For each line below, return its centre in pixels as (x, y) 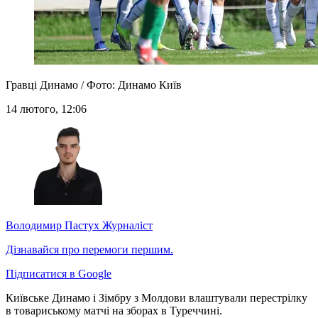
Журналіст (126, 226)
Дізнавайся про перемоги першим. (89, 250)
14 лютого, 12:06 (46, 109)
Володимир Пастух (53, 226)
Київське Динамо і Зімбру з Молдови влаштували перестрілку (157, 298)
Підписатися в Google (59, 274)
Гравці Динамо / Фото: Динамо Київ (94, 85)
